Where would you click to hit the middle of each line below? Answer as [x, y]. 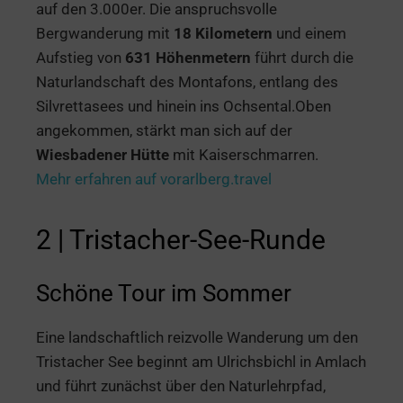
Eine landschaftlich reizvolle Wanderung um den [197, 337]
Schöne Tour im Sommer [164, 293]
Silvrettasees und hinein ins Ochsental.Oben [184, 106]
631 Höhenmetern [188, 57]
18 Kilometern [223, 33]
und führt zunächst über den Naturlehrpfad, [181, 385]
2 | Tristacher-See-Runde [181, 239]
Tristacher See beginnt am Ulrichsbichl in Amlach [201, 361]
